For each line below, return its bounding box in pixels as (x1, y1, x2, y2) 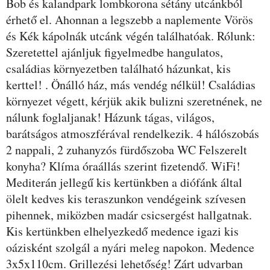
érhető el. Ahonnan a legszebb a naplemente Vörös (6, 11, 253, 28)
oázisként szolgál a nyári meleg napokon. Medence (6, 239, 254, 256)
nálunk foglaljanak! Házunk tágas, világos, (6, 109, 215, 125)
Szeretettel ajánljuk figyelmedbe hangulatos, (6, 44, 223, 60)
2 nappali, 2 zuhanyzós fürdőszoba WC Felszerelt (6, 142, 247, 158)
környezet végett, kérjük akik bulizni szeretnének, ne (6, 93, 262, 109)
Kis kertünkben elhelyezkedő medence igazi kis (6, 223, 239, 239)
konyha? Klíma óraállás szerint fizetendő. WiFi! (6, 158, 240, 174)
